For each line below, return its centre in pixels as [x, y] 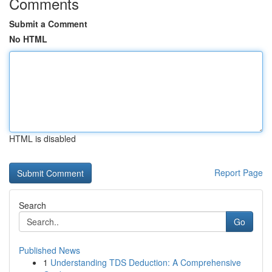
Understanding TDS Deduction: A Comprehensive [146, 262]
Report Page [239, 172]
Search [32, 205]
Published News [49, 250]
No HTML [28, 39]
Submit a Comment [48, 24]
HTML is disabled [42, 138]
